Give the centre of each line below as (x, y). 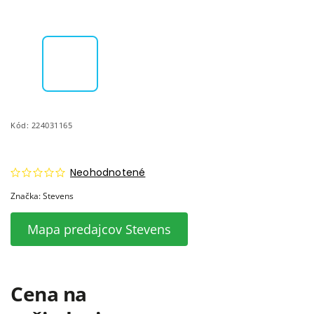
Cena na (49, 293)
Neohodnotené (108, 172)
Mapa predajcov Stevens (99, 229)
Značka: (27, 196)
